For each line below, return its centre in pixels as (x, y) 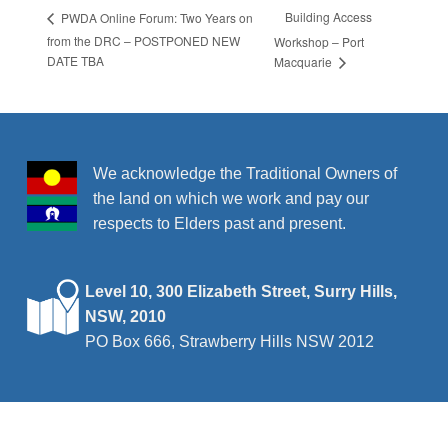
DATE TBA (75, 61)
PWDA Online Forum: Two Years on (155, 17)
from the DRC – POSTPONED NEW (143, 41)
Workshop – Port (318, 41)
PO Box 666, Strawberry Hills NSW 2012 (229, 342)
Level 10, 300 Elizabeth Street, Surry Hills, (240, 292)
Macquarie (304, 62)
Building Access (328, 17)
